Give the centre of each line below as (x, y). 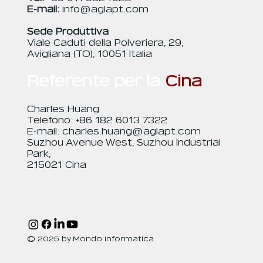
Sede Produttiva (68, 32)
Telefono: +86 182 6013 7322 (97, 120)
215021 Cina (56, 165)
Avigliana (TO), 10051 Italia (89, 54)
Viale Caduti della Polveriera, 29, (105, 43)
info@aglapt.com (105, 9)
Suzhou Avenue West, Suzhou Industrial (124, 143)
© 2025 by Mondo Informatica (90, 239)
